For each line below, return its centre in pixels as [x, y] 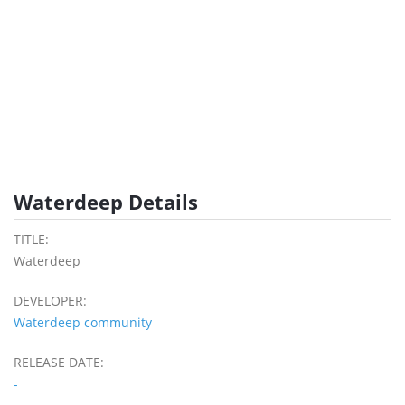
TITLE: [31, 240]
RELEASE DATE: [59, 363]
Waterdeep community [83, 323]
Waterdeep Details [106, 202]
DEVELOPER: [50, 301]
